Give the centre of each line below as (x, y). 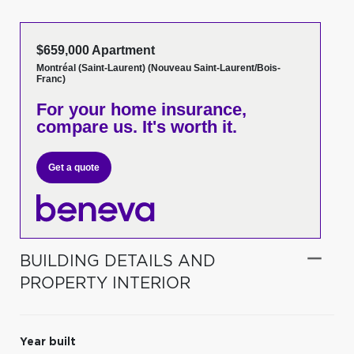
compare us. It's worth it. (137, 127)
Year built (48, 342)
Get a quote (74, 168)
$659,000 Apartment (96, 50)
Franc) (51, 79)
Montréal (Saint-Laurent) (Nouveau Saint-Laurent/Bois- (158, 68)
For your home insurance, (141, 109)
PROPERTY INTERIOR (105, 283)
